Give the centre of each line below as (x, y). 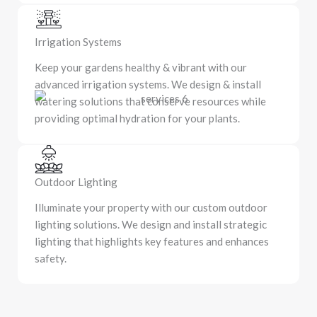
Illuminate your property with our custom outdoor (151, 207)
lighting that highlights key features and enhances (152, 241)
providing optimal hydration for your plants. (137, 118)
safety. (51, 258)
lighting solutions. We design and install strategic (151, 224)
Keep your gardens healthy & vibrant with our (141, 67)
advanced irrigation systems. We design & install (148, 84)
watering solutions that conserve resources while (150, 101)
